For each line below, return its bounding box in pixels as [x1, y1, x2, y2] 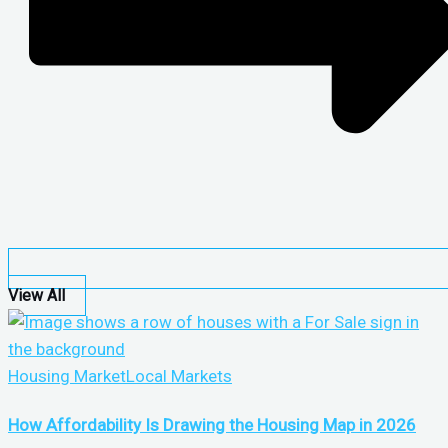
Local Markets [126, 365, 232, 386]
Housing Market [8, 365, 126, 386]
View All [8, 285, 65, 305]
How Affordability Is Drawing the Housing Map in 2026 [8, 415, 416, 436]
